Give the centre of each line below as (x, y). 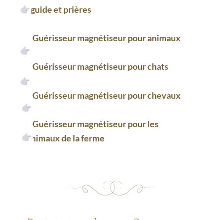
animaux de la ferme (65, 138)
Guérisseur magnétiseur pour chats (100, 67)
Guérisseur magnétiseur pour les (96, 124)
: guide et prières (59, 9)
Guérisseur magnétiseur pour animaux (106, 38)
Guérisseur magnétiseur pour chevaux (106, 95)
